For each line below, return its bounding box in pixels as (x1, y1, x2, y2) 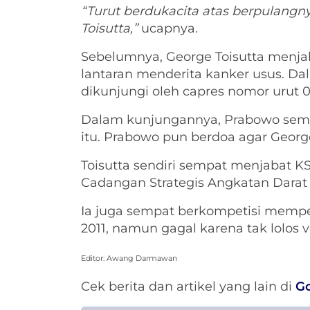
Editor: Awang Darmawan (81, 254, 177, 264)
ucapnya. (138, 21, 198, 37)
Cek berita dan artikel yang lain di (81, 279, 295, 295)
